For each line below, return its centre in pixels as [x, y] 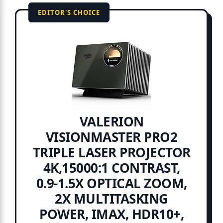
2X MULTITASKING [111, 199]
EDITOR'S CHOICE [69, 13]
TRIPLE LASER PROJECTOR [111, 153]
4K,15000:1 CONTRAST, [111, 168]
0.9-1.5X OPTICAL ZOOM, [111, 183]
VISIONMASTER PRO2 [111, 137]
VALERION [111, 122]
